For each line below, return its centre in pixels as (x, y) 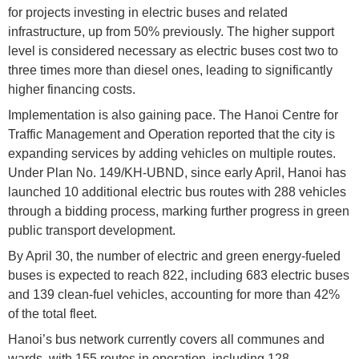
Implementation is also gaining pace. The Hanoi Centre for (173, 115)
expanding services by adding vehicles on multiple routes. (172, 153)
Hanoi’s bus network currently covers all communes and (166, 339)
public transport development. (92, 230)
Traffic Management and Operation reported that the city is (171, 134)
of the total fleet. (52, 313)
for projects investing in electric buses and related (148, 12)
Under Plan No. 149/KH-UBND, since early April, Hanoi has (177, 172)
